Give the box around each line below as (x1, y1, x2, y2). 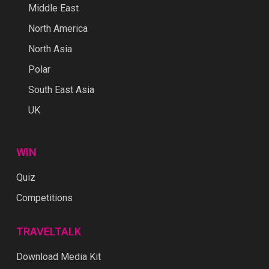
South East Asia (28, 84, 94, 96)
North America (28, 23, 88, 35)
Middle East (28, 2, 79, 14)
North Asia (28, 43, 72, 55)
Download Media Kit (16, 251, 101, 263)
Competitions (16, 192, 73, 204)
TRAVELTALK (16, 225, 81, 238)
